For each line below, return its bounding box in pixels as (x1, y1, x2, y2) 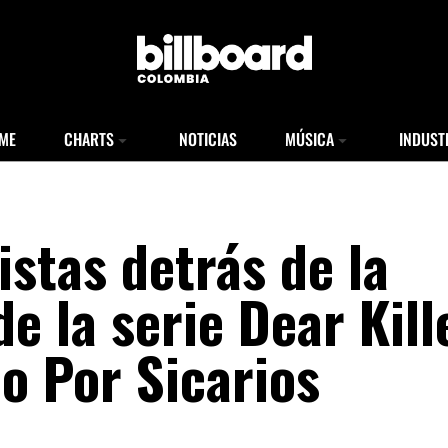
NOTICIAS (179, 127, 237, 151)
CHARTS (64, 127, 114, 151)
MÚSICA (285, 127, 334, 151)
